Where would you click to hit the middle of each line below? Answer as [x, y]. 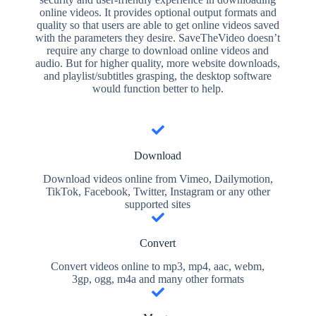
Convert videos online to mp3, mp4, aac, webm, [158, 267]
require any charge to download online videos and [158, 51]
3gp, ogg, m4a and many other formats [158, 279]
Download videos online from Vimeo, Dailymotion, [158, 179]
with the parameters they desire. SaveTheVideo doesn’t [158, 38]
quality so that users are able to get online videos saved [158, 25]
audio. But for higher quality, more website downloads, [158, 63]
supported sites [158, 205]
